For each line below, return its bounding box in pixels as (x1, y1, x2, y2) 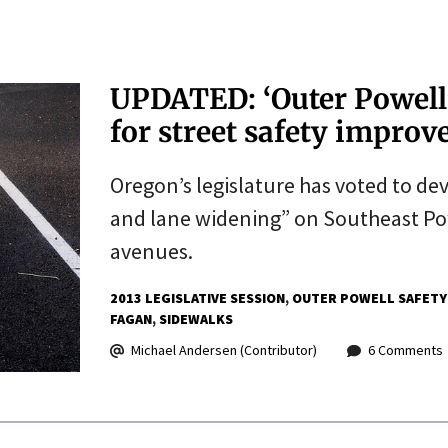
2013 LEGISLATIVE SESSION (109, 289, 285, 307)
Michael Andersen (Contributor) (130, 341, 317, 359)
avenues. (109, 237, 193, 265)
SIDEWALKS (158, 310, 233, 328)
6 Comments (367, 341, 443, 359)
